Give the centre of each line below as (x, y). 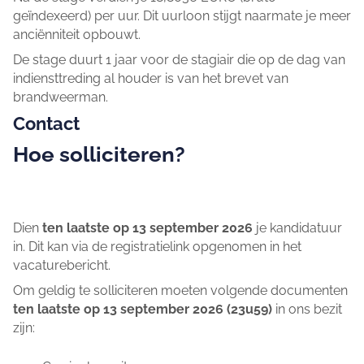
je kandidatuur (299, 227)
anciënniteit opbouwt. (77, 34)
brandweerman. (61, 97)
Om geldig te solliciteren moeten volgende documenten (180, 290)
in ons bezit (307, 309)
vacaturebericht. (62, 265)
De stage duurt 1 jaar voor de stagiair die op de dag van (179, 59)
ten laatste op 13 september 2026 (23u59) (143, 309)
